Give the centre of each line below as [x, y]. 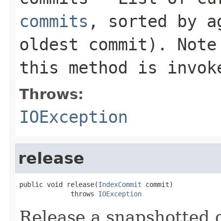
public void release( [59, 184]
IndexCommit [120, 184]
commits [54, 21]
